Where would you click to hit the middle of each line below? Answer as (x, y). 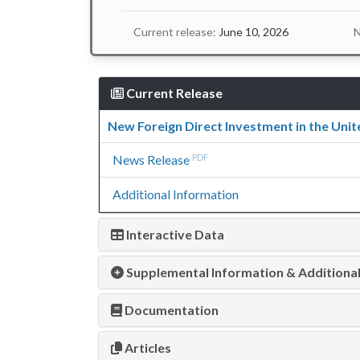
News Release (151, 160)
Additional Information (176, 194)
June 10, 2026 (252, 32)
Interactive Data (174, 234)
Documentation (170, 310)
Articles (147, 348)
